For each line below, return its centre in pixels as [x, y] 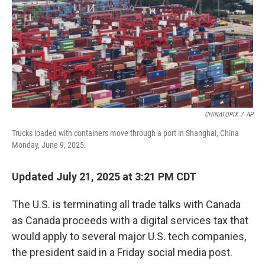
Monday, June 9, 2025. [49, 145]
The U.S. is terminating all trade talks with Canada [126, 204]
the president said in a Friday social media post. [122, 252]
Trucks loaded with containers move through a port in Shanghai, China [125, 133]
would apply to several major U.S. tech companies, [129, 236]
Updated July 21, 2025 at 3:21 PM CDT [104, 177]
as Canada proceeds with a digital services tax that [130, 220]
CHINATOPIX [221, 114]
